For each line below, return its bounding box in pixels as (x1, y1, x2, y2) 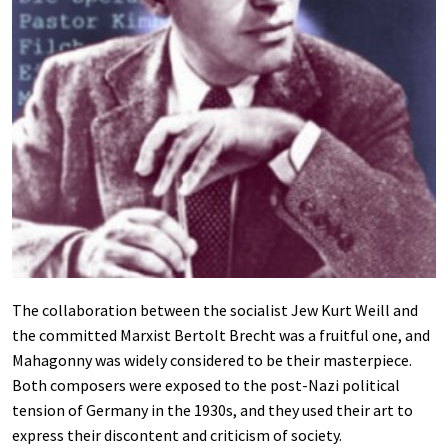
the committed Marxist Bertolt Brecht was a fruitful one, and (12, 324, 430, 345)
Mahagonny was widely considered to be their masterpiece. (12, 349, 412, 370)
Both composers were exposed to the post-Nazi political (12, 374, 400, 395)
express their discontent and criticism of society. (12, 424, 342, 445)
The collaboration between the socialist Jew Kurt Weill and (12, 299, 418, 320)
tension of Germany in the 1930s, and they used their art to (12, 399, 413, 420)
